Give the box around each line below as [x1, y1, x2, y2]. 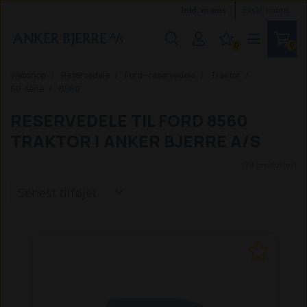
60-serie [10, 83, 44, 95]
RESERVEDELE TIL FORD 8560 [10, 109, 248, 132]
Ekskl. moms [243, 4, 290, 16]
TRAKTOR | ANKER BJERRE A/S [10, 130, 260, 152]
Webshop [10, 69, 46, 81]
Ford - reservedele [125, 69, 195, 81]
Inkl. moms [181, 4, 228, 16]
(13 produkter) [242, 159, 297, 171]
